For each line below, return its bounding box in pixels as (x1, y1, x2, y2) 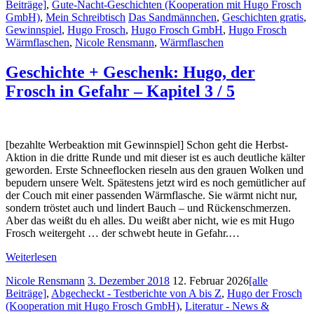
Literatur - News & (185, 299, 269, 312)
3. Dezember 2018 (88, 274, 170, 287)
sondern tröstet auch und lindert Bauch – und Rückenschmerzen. (6, 201, 291, 214)
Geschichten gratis (222, 11, 303, 24)
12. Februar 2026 (172, 274, 249, 287)
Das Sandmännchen (128, 11, 217, 24)
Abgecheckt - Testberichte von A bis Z (51, 287, 221, 299)
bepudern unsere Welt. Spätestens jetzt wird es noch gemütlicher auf (6, 176, 306, 189)
